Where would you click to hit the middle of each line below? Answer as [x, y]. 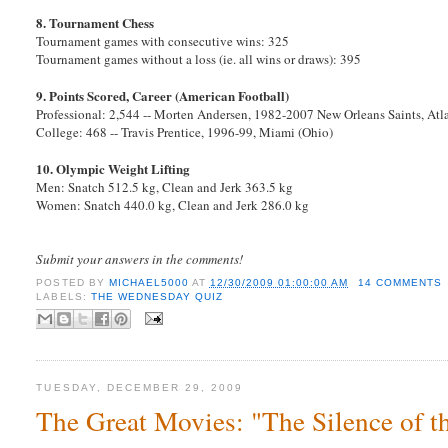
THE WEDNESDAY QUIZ [156, 297]
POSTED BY [72, 283]
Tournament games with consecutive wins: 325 [163, 41]
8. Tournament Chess [95, 23]
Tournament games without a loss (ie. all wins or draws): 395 [199, 59]
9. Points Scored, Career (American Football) [163, 96]
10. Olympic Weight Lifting [113, 169]
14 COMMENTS [400, 283]
